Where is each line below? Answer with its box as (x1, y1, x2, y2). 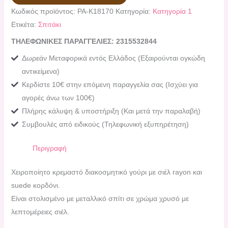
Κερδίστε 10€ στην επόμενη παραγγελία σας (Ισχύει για (21, 80, 198, 89)
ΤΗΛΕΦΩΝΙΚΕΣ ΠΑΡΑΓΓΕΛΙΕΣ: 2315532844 (11, 37, 157, 46)
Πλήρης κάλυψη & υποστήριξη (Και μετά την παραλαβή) (21, 107, 201, 116)
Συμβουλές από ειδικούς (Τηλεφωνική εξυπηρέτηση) (21, 120, 189, 129)
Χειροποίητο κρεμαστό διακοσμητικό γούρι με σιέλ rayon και (11, 168, 202, 177)
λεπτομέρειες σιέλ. (11, 208, 69, 216)
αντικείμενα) (21, 67, 60, 76)
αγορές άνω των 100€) (21, 94, 95, 102)
